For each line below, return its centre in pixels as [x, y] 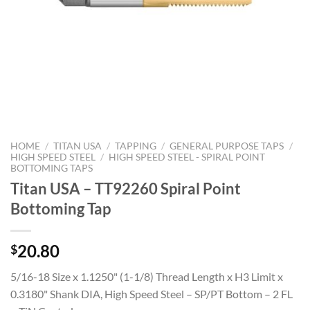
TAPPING [136, 146]
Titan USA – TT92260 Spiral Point [126, 188]
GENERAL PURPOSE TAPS [227, 146]
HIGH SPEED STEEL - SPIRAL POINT [187, 157]
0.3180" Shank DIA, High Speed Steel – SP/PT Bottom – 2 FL [152, 293]
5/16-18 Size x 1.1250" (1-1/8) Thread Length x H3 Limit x [147, 276]
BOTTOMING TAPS [52, 168]
